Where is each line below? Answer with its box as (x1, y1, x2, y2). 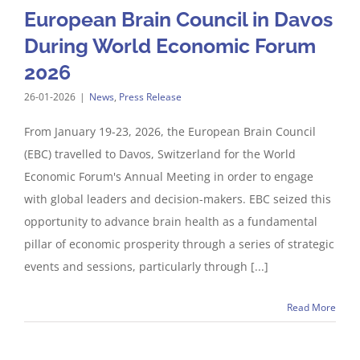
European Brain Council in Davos (24, 7, 333, 31)
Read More (287, 301, 336, 314)
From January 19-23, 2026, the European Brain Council (24, 124, 316, 139)
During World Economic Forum (24, 34, 316, 58)
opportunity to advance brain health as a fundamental (24, 214, 317, 229)
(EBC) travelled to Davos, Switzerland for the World (24, 146, 296, 162)
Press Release (119, 90, 182, 104)
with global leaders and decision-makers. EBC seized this (24, 191, 331, 207)
